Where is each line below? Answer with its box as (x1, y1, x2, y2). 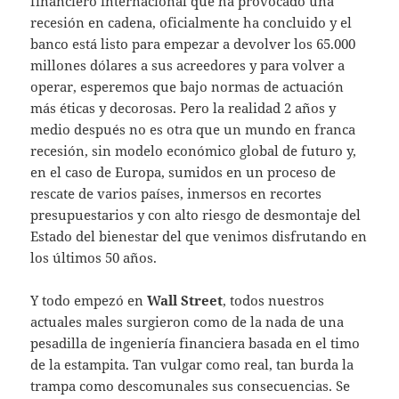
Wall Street (143, 291, 224, 310)
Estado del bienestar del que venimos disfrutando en (30, 227, 368, 246)
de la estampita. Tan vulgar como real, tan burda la (30, 355, 354, 374)
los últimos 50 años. (30, 248, 158, 267)
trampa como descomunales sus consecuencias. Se (30, 377, 351, 395)
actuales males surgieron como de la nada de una (30, 313, 345, 331)
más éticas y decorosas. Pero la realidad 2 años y (30, 99, 337, 118)
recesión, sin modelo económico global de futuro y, (30, 142, 357, 160)
